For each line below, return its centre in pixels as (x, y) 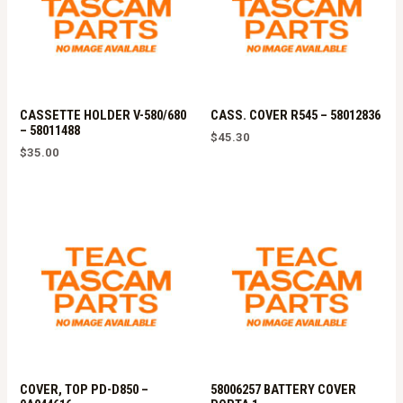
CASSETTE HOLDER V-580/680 (103, 115)
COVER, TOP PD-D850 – (85, 389)
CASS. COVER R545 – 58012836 (296, 115)
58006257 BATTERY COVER (283, 389)
